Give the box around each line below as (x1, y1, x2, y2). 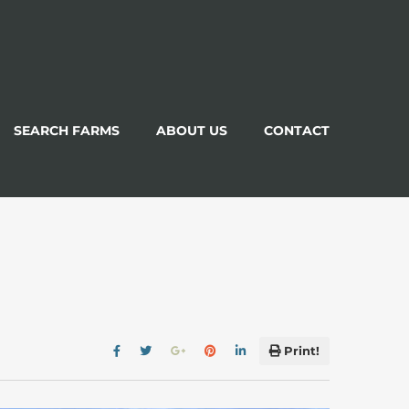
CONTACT (264, 121, 330, 139)
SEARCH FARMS (14, 121, 120, 139)
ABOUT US (156, 121, 227, 139)
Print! (283, 342, 320, 358)
